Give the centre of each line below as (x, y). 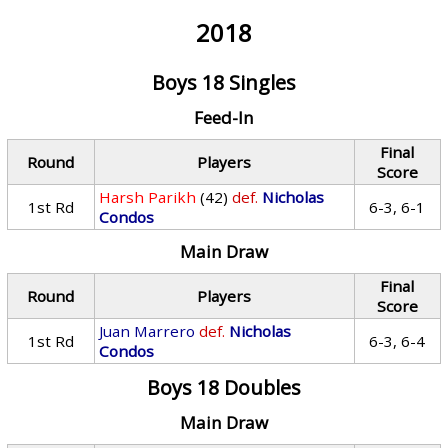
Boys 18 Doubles (223, 387)
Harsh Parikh (148, 197)
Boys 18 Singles (223, 82)
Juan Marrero (147, 331)
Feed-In (223, 117)
